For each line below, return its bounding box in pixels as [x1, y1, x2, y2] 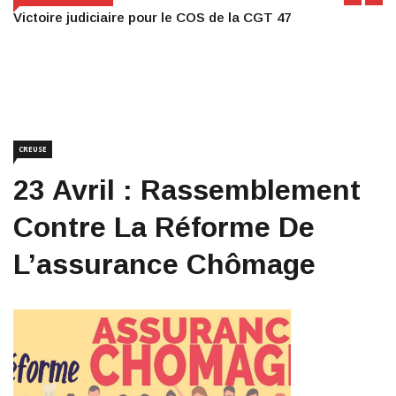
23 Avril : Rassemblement [13, 174, 361, 207]
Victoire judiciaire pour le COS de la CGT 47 [13, 10, 291, 26]
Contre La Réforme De [13, 211, 315, 244]
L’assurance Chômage [13, 248, 316, 281]
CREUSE [19, 144, 47, 155]
